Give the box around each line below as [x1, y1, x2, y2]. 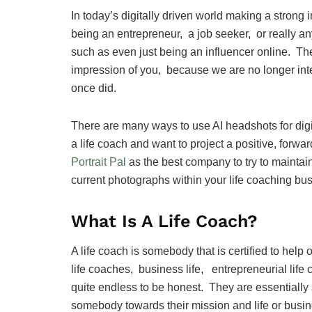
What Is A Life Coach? [71, 211, 263, 232]
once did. [71, 82, 119, 95]
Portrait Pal [71, 156, 126, 169]
